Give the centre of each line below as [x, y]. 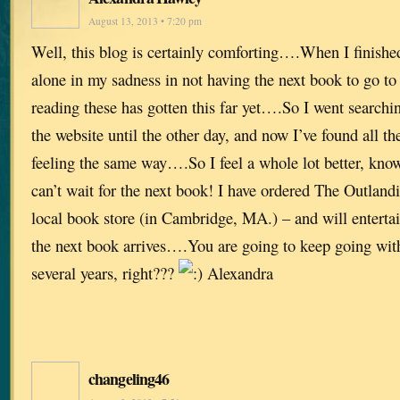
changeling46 [129, 378]
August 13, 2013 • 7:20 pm [145, 21]
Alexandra [238, 272]
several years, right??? [105, 272]
